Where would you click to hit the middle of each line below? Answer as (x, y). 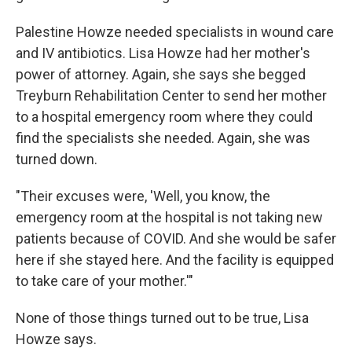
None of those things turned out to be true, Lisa (162, 318)
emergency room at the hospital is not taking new (169, 218)
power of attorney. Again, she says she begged (161, 75)
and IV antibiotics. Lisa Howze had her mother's (163, 53)
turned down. (57, 159)
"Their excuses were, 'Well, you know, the (143, 196)
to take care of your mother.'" (104, 281)
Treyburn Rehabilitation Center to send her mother (171, 96)
